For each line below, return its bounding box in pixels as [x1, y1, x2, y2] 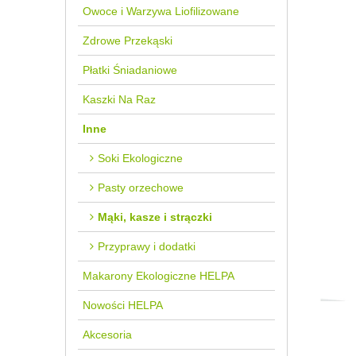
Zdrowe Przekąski [83, 34, 172, 48]
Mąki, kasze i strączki [98, 211, 212, 224]
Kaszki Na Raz [83, 93, 156, 106]
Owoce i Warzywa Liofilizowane [83, 5, 239, 18]
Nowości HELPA [83, 299, 163, 312]
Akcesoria [83, 328, 132, 342]
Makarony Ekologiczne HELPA [83, 269, 234, 283]
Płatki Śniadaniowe [83, 64, 177, 77]
